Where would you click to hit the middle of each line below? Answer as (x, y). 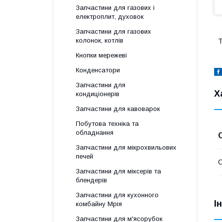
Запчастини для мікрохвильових (126, 147)
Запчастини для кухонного (117, 195)
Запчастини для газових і (115, 8)
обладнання (95, 133)
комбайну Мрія (99, 204)
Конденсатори (98, 70)
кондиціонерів (98, 94)
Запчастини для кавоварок (118, 109)
